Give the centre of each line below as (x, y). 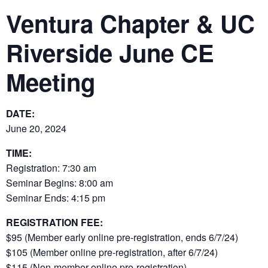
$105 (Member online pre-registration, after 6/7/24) (112, 252)
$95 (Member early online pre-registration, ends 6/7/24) (122, 237)
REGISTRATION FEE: (54, 222)
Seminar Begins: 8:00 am (60, 182)
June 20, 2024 (36, 128)
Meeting (51, 81)
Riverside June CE (110, 52)
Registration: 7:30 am (51, 167)
